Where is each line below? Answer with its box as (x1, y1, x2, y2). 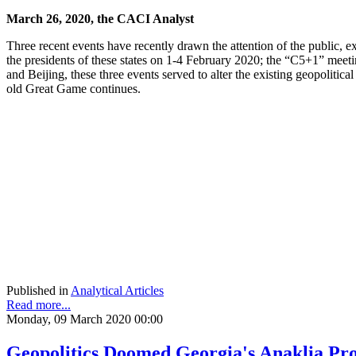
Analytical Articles (71, 283, 164, 297)
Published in (6, 283, 68, 297)
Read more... (6, 297, 71, 311)
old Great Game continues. (6, 81, 141, 95)
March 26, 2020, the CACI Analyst (6, 11, 194, 25)
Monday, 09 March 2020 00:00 (6, 311, 163, 326)
